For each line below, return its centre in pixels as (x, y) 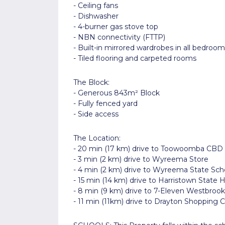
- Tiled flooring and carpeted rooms (135, 58)
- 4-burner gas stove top (116, 26)
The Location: (97, 138)
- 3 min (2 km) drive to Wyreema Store (141, 159)
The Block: (91, 82)
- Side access (96, 114)
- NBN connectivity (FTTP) (119, 37)
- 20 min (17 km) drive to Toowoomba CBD (148, 148)
